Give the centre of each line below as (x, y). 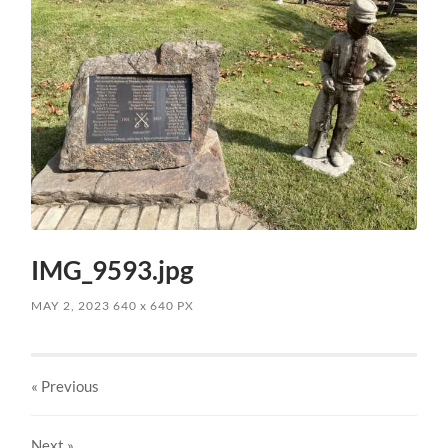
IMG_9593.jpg (112, 269)
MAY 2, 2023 (71, 305)
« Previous (65, 385)
